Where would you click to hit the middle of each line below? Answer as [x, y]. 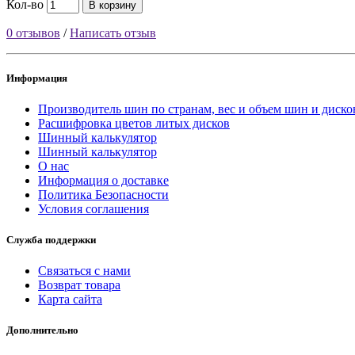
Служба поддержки [51, 240]
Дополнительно [42, 330]
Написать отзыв [113, 32]
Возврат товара [79, 285]
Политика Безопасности [103, 194]
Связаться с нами [84, 271]
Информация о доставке [103, 180]
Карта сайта [70, 300]
